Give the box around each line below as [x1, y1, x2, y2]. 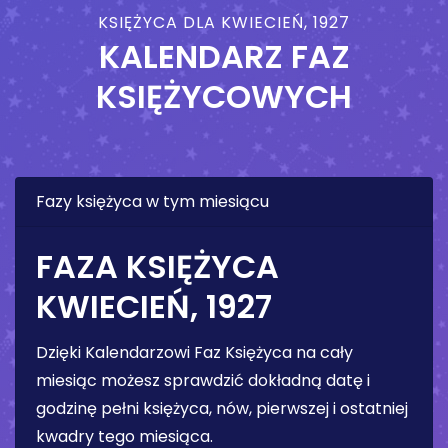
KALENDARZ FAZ [98, 33, 350, 79]
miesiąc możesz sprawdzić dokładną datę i [36, 368, 370, 392]
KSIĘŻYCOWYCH [96, 73, 352, 119]
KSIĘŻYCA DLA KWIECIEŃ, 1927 [98, 10, 350, 34]
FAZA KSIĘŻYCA [36, 243, 279, 289]
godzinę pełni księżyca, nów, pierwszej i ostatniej [36, 396, 408, 420]
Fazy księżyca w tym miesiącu [36, 189, 269, 213]
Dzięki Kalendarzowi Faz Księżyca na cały [36, 340, 353, 364]
